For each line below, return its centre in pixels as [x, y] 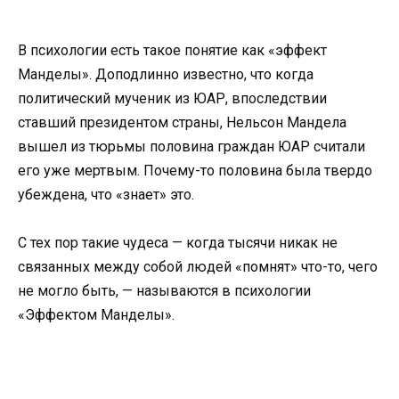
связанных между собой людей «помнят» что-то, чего [198, 267]
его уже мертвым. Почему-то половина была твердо [195, 171]
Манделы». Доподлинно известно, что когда [166, 75]
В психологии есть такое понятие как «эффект [172, 51]
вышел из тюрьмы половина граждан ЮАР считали [191, 147]
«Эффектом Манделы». [96, 315]
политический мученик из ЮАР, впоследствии [172, 99]
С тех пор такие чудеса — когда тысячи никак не [178, 243]
